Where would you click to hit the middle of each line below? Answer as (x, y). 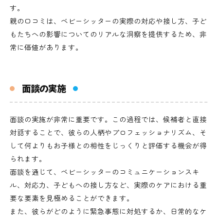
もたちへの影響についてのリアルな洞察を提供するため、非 (108, 34)
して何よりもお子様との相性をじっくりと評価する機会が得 (108, 145)
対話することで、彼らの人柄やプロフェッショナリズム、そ (108, 132)
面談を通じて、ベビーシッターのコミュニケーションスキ (105, 172)
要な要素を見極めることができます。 (72, 198)
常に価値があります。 (46, 47)
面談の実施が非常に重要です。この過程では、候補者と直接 (108, 119)
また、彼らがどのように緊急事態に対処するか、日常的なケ (108, 211)
